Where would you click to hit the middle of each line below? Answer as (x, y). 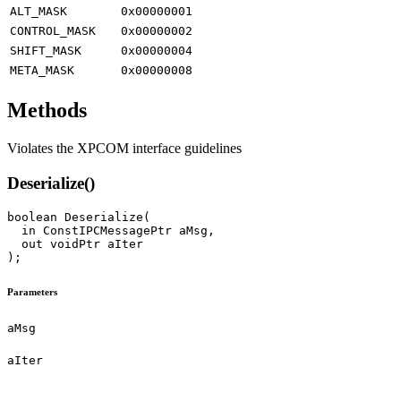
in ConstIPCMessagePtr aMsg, (111, 230)
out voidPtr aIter (75, 243)
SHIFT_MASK (46, 51)
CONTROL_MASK (53, 31)
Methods (47, 111)
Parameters (32, 291)
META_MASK (42, 71)
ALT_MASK (38, 12)
